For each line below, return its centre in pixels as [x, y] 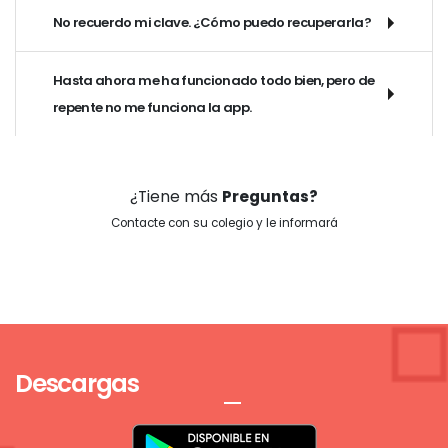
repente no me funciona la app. [152, 108]
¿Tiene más [176, 197]
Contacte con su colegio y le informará [224, 223]
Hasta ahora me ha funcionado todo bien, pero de [214, 81]
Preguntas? [270, 197]
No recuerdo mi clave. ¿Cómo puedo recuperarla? [212, 23]
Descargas [77, 384]
